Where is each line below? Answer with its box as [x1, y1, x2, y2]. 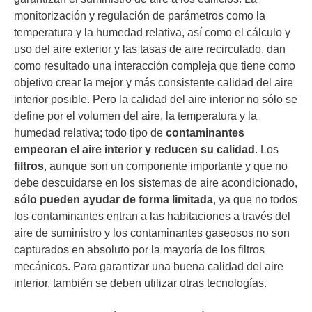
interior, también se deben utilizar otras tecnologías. [14, 277, 267, 290]
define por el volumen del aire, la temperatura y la [14, 110, 257, 123]
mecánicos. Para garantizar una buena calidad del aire [14, 260, 283, 273]
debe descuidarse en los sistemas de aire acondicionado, [14, 177, 297, 189]
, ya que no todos [213, 194, 297, 206]
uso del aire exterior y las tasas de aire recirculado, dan [14, 43, 286, 56]
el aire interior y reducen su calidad [68, 143, 255, 156]
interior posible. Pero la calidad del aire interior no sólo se [14, 93, 297, 106]
